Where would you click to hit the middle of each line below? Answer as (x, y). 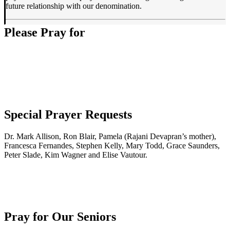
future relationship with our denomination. (74, 6)
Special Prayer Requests (68, 114)
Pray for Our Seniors (60, 217)
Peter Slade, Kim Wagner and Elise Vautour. (76, 155)
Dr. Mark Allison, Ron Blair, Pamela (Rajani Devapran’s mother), (110, 137)
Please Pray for (45, 32)
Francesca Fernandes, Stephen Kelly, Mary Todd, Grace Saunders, (112, 146)
